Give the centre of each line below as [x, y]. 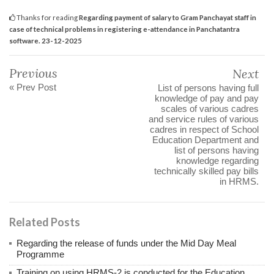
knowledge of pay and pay [207, 98]
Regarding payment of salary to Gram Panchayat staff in [168, 17]
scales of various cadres [210, 108]
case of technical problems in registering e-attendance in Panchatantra [124, 28]
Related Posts [45, 222]
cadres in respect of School [204, 129]
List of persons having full [208, 87]
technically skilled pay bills [206, 171]
